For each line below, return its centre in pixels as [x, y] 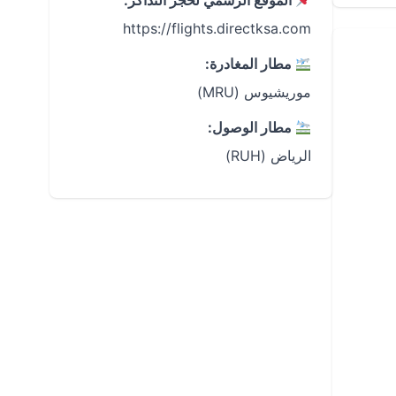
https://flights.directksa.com [217, 28]
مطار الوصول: [251, 127]
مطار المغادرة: [250, 64]
